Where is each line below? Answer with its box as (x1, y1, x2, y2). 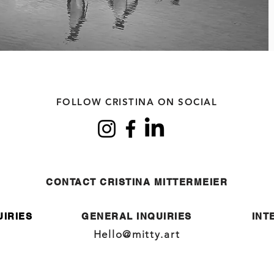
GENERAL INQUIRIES (81, 211, 192, 221)
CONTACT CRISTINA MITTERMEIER (46, 177, 228, 187)
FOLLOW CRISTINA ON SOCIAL (56, 96, 218, 108)
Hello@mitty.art (93, 228, 180, 240)
